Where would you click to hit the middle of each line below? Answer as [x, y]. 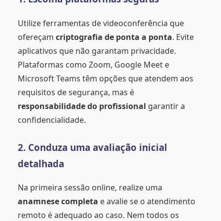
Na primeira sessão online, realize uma [90, 188]
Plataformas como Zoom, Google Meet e [93, 64]
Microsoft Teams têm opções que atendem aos [106, 78]
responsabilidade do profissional [82, 106]
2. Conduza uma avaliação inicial [92, 147]
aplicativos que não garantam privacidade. [97, 51]
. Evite [183, 37]
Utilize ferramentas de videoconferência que [101, 23]
